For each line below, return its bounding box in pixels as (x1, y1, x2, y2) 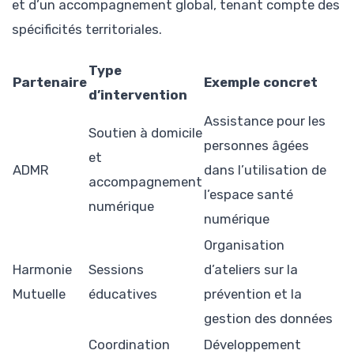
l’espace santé (204, 186, 293, 202)
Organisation (204, 236, 284, 253)
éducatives (88, 285, 157, 302)
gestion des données (204, 310, 333, 326)
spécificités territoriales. (12, 21, 162, 38)
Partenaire (13, 73, 87, 90)
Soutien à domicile (88, 124, 202, 141)
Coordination (88, 336, 170, 352)
